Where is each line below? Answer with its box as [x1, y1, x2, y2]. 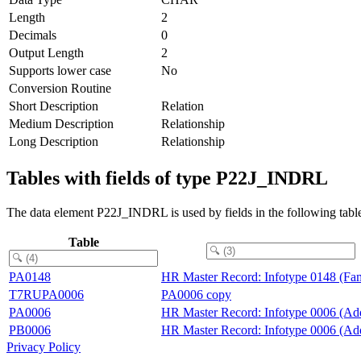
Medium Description [9, 116, 114, 131]
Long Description [9, 134, 98, 148]
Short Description [9, 98, 98, 113]
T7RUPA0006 [9, 287, 84, 301]
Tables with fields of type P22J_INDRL [6, 167, 328, 189]
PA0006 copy [161, 287, 231, 301]
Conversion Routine [9, 81, 111, 95]
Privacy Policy [6, 339, 81, 354]
